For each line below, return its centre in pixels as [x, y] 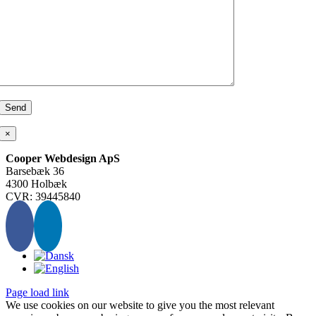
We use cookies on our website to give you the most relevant [140, 305]
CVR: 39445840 [43, 196]
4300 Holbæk [36, 183]
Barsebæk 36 [35, 171]
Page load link [37, 292]
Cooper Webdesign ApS [63, 158]
